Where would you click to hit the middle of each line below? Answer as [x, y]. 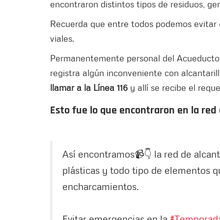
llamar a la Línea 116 [90, 87]
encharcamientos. [101, 186]
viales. [62, 38]
